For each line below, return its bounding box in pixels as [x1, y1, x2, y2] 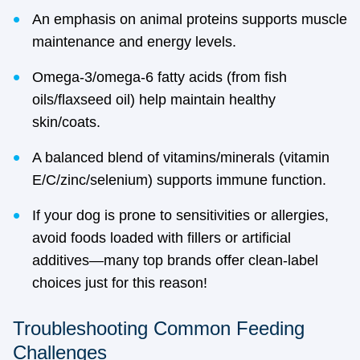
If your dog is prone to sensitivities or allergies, [32, 207, 329, 223]
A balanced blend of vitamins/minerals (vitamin [32, 149, 329, 166]
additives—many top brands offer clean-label [32, 252, 318, 268]
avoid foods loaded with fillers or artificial [32, 230, 291, 246]
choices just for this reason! [32, 275, 207, 291]
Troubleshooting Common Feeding [13, 317, 305, 339]
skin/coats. [32, 114, 100, 130]
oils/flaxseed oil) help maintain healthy [32, 92, 276, 108]
